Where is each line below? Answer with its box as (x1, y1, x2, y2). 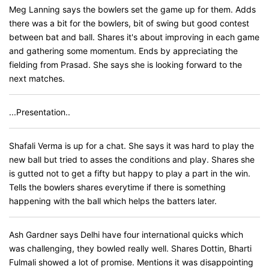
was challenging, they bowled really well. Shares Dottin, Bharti (9, 243, 252, 253)
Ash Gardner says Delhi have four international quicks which (9, 229, 243, 240)
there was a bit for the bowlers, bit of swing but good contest (9, 18, 249, 28)
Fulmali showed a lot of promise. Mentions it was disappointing (9, 257, 253, 267)
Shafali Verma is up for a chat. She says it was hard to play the (9, 141, 254, 151)
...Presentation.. (9, 107, 70, 117)
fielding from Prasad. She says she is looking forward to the (9, 59, 242, 70)
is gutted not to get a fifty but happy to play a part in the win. (9, 168, 250, 178)
